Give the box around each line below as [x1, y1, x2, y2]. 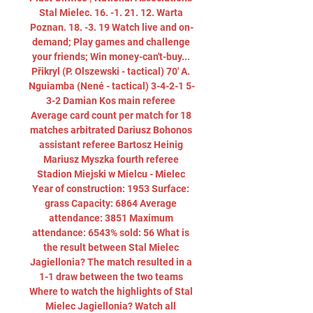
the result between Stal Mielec [43, 242, 179, 253]
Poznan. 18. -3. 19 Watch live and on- [30, 22, 194, 33]
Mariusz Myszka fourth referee [43, 154, 179, 165]
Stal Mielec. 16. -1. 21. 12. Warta [38, 7, 183, 18]
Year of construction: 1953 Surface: [32, 183, 189, 194]
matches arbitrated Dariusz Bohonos [29, 124, 192, 136]
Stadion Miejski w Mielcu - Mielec [36, 168, 185, 180]
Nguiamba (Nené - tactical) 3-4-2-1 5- [29, 80, 195, 92]
